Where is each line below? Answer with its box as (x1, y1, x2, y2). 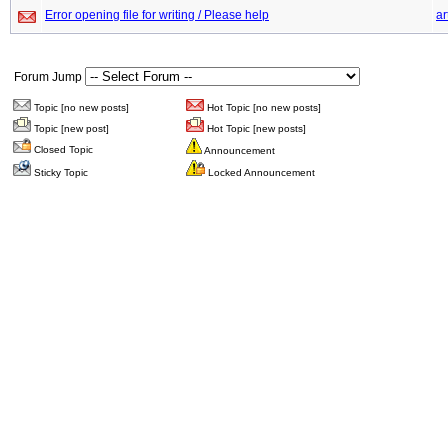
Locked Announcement (205, 167, 315, 178)
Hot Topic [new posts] (204, 123, 306, 134)
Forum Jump (14, 70, 85, 84)
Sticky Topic (31, 167, 88, 178)
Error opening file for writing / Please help (45, 8, 269, 22)
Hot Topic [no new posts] (204, 102, 321, 113)
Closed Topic (31, 144, 93, 155)
